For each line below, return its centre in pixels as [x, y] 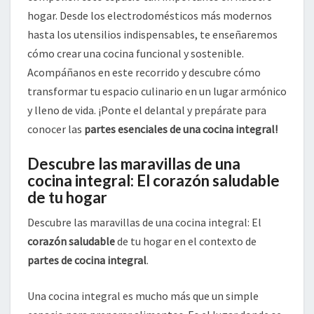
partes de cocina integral [87, 260]
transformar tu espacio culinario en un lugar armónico [157, 91]
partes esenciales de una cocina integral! [181, 129]
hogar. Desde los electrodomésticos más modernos [150, 16]
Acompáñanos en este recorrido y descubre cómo [144, 73]
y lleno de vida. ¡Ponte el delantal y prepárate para [147, 110]
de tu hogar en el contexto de [186, 241]
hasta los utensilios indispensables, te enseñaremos [152, 35]
